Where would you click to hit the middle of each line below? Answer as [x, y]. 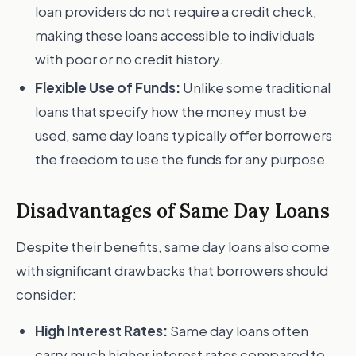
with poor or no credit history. [129, 59]
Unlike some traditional [255, 87]
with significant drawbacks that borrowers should [172, 270]
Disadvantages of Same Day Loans [173, 211]
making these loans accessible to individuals [175, 35]
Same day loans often [238, 331]
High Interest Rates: [101, 331]
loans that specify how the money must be [171, 111]
